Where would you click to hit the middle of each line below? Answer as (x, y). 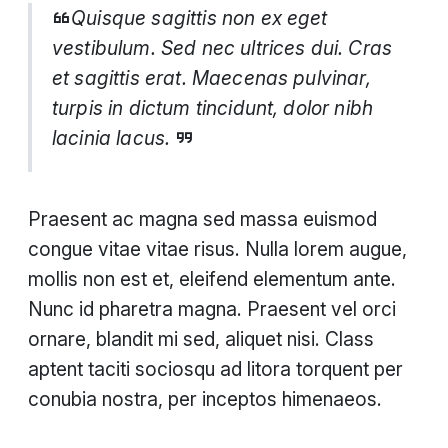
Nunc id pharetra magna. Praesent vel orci (212, 309)
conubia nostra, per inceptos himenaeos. (205, 399)
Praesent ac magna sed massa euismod (202, 219)
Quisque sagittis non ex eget (199, 18)
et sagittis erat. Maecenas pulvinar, (211, 78)
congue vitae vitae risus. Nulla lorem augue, (217, 249)
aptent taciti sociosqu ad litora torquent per (215, 369)
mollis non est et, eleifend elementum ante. (212, 279)
